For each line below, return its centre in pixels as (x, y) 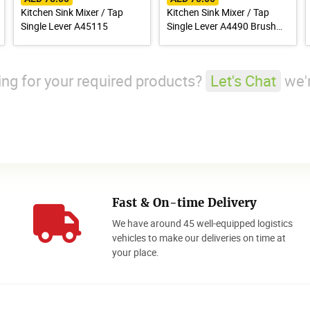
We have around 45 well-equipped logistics (202, 223)
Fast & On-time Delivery (184, 202)
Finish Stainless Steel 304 (220, 39)
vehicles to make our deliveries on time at (199, 237)
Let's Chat (243, 80)
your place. (135, 252)
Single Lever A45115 (65, 26)
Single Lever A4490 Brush (221, 26)
